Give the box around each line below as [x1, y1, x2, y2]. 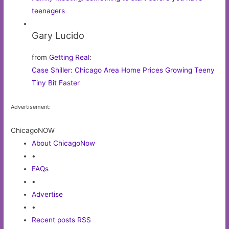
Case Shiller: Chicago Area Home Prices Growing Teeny [32, 66, 215, 75]
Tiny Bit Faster [32, 79, 80, 87]
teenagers [32, 7, 65, 15]
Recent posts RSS [32, 215, 91, 224]
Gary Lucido [32, 30, 85, 41]
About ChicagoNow [32, 139, 96, 147]
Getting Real [49, 53, 90, 62]
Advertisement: [11, 103, 51, 110]
